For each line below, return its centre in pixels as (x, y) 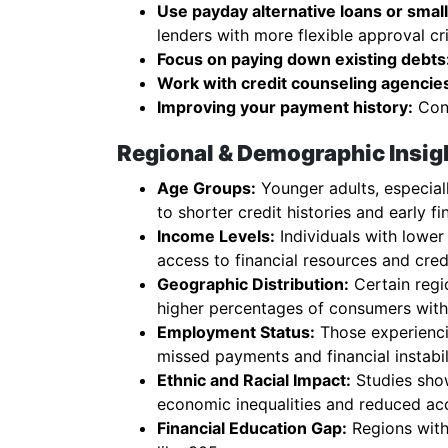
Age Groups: (206, 188)
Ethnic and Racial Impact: (254, 380)
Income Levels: (216, 236)
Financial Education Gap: (252, 428)
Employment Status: (236, 332)
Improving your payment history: (285, 107)
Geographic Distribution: (253, 284)
